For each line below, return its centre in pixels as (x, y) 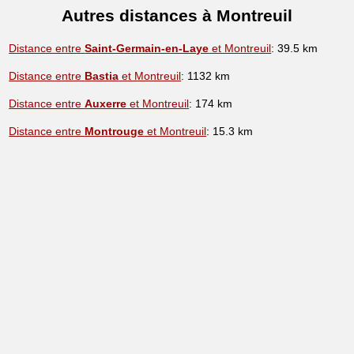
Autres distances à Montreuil (177, 15)
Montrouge (115, 132)
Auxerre (106, 104)
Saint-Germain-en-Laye (147, 49)
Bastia (102, 76)
